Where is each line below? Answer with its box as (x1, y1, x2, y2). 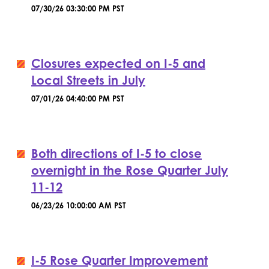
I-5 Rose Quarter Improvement (31, 253, 208, 268)
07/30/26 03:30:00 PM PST (31, 4, 124, 13)
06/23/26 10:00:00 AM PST (31, 201, 125, 210)
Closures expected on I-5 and (31, 56, 205, 71)
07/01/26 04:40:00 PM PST (31, 94, 124, 103)
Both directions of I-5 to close (31, 146, 202, 161)
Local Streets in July (31, 73, 145, 88)
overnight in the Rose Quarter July (31, 163, 228, 178)
